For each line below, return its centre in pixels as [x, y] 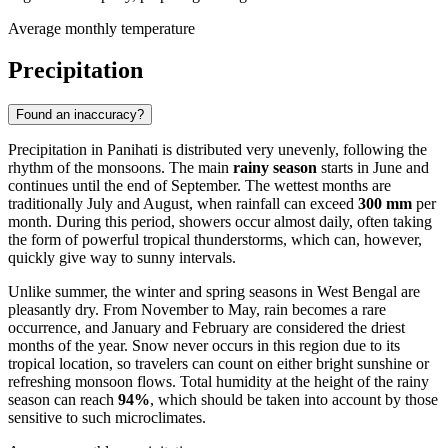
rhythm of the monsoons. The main [120, 168]
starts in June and [373, 168]
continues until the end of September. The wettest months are [199, 186]
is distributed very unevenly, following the [292, 150]
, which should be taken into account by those [294, 400]
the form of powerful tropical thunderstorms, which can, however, [215, 240]
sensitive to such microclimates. [107, 418]
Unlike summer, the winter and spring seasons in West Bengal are [214, 292]
